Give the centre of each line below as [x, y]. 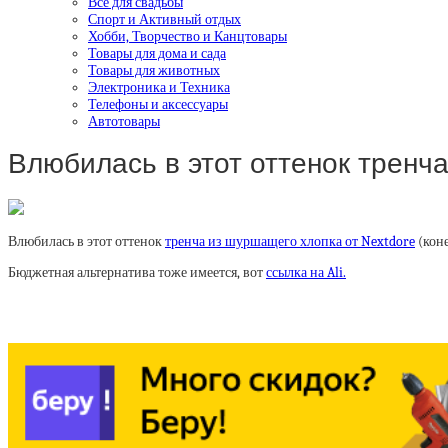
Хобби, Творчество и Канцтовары [187, 36]
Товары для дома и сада [157, 53]
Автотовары [124, 121]
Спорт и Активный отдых [164, 19]
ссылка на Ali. [306, 272]
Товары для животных [154, 70]
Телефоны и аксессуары [158, 104]
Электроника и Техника [159, 87]
